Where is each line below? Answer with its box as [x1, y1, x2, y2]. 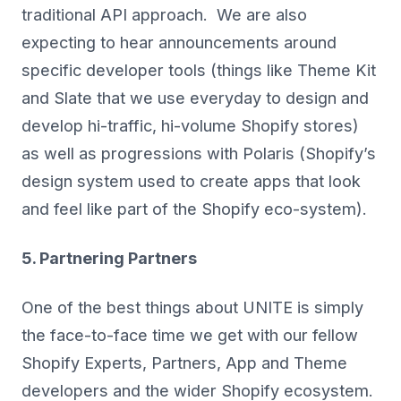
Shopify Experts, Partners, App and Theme [21, 354, 347, 373]
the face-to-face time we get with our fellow [21, 326, 358, 346]
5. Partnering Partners [21, 249, 197, 269]
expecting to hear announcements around [21, 33, 337, 53]
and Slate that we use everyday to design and [21, 89, 369, 108]
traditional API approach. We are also [21, 5, 307, 25]
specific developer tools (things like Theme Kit [21, 61, 376, 81]
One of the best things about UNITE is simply [21, 298, 363, 318]
